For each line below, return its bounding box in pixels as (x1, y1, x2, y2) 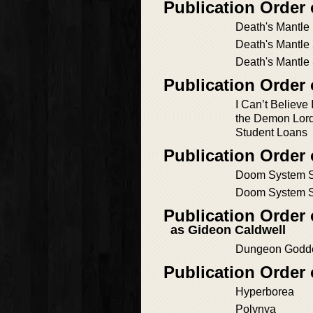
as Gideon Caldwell (170, 223, 286, 238)
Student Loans (235, 126, 307, 139)
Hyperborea (235, 286, 294, 298)
